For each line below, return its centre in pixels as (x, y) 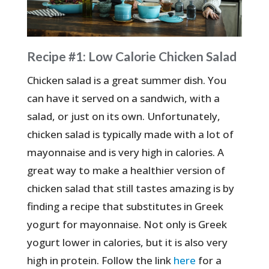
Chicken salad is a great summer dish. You (126, 80)
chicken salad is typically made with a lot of (130, 134)
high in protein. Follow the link (100, 261)
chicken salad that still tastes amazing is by (130, 189)
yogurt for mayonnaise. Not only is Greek (127, 225)
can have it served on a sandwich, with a (123, 98)
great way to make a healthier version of (126, 171)
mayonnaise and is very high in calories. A (125, 153)
